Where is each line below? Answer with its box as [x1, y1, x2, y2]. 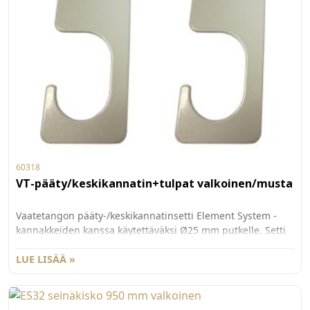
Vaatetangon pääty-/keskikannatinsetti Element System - [16, 209, 277, 223]
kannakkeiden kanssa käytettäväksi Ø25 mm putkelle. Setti [16, 224, 286, 237]
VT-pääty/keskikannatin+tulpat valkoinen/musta [16, 176, 293, 192]
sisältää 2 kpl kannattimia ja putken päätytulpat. [16, 238, 239, 252]
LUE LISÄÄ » [16, 253, 75, 266]
